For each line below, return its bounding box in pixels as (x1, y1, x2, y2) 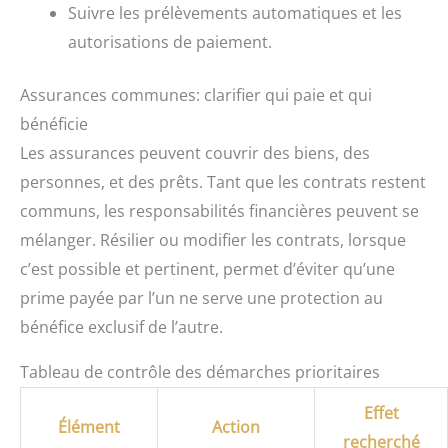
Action (212, 415, 260, 438)
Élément (58, 415, 120, 438)
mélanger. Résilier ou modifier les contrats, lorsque (20, 228, 406, 251)
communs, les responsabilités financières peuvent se (20, 199, 419, 222)
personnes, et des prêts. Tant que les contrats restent (20, 170, 426, 193)
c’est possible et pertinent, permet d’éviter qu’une (20, 257, 395, 280)
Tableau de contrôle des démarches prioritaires (20, 360, 380, 383)
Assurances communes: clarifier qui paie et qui (20, 83, 372, 106)
